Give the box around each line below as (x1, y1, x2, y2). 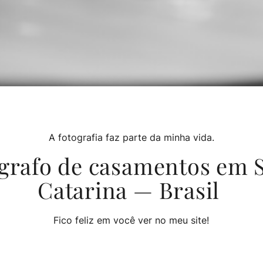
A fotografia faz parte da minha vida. (48, 131, 214, 143)
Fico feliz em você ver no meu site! (53, 214, 210, 226)
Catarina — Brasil (38, 174, 225, 205)
